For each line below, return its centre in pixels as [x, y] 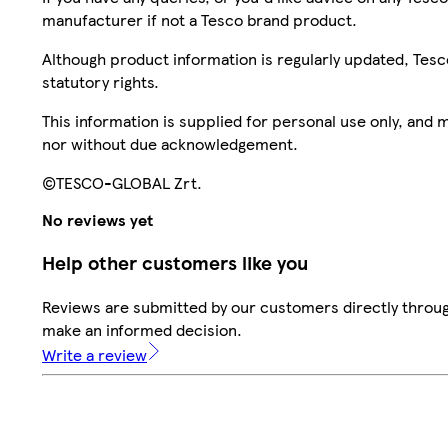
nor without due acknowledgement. [170, 144]
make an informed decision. [142, 330]
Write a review [94, 355]
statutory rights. [100, 82]
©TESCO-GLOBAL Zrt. [122, 183]
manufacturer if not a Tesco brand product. [199, 20]
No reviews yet [97, 219]
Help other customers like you [175, 263]
